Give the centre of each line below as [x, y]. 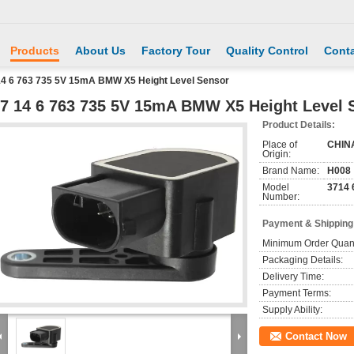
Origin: [277, 154]
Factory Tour [176, 51]
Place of [280, 145]
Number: [281, 197]
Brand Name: [291, 171]
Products [35, 51]
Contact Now [316, 336]
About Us [100, 51]
